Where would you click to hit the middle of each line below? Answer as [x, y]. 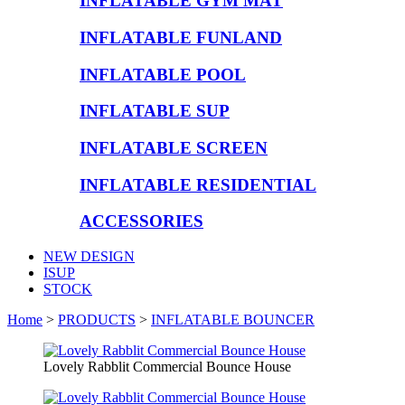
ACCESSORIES [141, 221]
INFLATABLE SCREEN [174, 148]
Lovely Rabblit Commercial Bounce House [167, 367]
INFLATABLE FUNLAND [181, 37]
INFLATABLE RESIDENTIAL [198, 184]
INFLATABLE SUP [155, 111]
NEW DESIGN [89, 257]
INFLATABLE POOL [163, 74]
